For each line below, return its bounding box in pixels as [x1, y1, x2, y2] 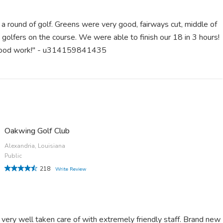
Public [4, 152, 22, 160]
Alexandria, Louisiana [4, 142, 66, 150]
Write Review [55, 166, 87, 173]
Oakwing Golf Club [4, 125, 70, 137]
